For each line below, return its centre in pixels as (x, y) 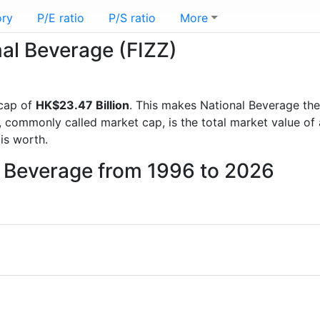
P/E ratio (61, 18)
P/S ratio (132, 18)
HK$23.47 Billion (82, 105)
